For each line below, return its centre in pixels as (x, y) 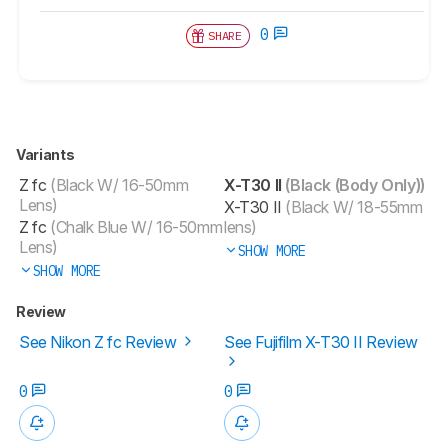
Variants (46, 154)
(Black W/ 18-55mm (352, 206)
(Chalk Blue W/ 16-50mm (134, 226)
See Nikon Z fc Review (100, 341)
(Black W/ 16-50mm (117, 184)
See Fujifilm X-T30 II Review (321, 341)
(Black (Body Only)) (353, 184)
